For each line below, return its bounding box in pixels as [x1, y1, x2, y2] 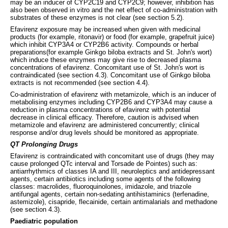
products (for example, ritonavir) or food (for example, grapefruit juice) [10, 33, 214, 41]
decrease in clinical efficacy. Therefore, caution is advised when [10, 113, 198, 121]
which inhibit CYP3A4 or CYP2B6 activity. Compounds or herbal [10, 40, 198, 48]
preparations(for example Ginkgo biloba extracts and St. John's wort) [10, 48, 212, 56]
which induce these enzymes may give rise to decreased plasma [10, 55, 201, 64]
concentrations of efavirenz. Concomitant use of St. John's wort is [10, 63, 205, 71]
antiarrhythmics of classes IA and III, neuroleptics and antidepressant [10, 167, 215, 175]
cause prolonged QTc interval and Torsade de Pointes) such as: [10, 159, 197, 167]
